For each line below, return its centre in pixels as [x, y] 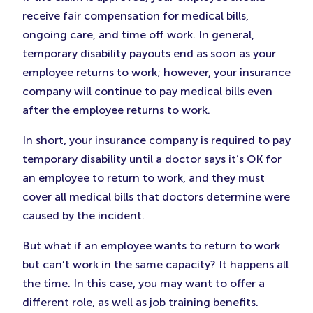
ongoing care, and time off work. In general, [138, 35]
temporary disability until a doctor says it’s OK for [152, 159]
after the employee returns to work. [116, 110]
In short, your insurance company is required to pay [156, 140]
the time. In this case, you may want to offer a [144, 284]
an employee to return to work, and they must [144, 178]
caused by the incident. [83, 216]
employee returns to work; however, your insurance [156, 73]
